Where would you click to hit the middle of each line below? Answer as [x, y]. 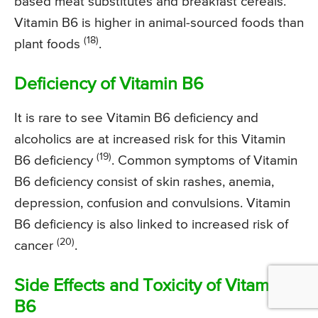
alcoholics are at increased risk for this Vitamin [150, 139]
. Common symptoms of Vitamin [204, 160]
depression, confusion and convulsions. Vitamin [152, 203]
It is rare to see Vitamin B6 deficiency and [136, 118]
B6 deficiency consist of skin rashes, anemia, [144, 182]
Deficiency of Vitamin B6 [109, 84]
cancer [35, 246]
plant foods [49, 44]
